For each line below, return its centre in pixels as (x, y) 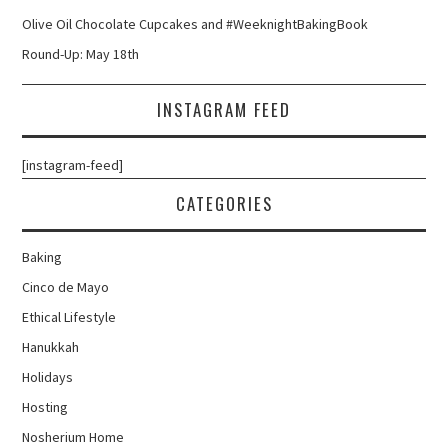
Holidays (48, 376)
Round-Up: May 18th (81, 53)
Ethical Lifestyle (69, 316)
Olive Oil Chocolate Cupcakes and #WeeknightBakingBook (195, 23)
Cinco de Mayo (66, 286)
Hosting (45, 406)
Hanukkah (51, 346)
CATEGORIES (224, 203)
